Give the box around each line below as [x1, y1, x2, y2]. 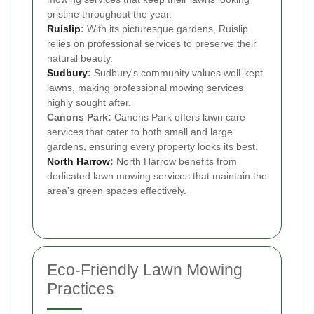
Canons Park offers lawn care [111, 111, 245, 123]
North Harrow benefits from [114, 155, 237, 167]
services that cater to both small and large [47, 125, 233, 137]
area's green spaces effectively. [47, 184, 186, 196]
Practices [47, 279, 114, 298]
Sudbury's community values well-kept [91, 67, 263, 78]
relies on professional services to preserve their [47, 37, 257, 49]
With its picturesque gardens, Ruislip [84, 22, 248, 34]
